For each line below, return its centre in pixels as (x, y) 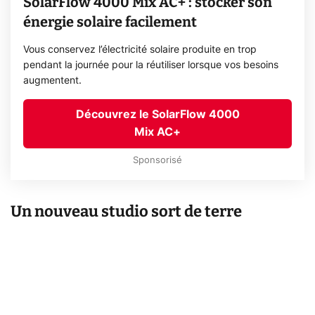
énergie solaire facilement (110, 22)
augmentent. (53, 81)
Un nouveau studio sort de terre (126, 211)
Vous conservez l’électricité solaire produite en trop (140, 50)
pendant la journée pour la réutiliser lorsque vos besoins (151, 66)
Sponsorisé (157, 161)
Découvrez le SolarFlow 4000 (157, 115)
